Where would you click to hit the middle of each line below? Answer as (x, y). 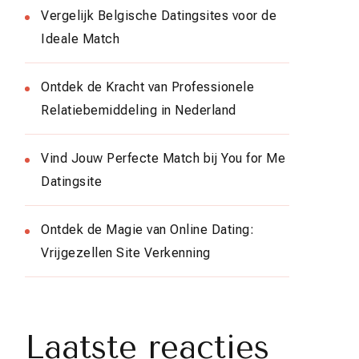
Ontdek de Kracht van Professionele (147, 87)
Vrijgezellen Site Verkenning (126, 252)
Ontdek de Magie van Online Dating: (147, 229)
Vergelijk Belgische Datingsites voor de (159, 15)
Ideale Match (80, 38)
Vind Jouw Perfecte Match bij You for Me (163, 158)
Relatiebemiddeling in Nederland (139, 110)
